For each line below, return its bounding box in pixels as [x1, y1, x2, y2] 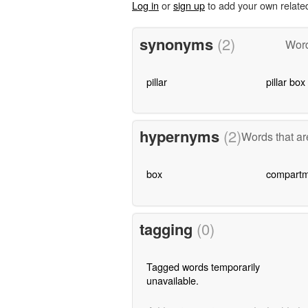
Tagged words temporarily [146, 259, 260, 274]
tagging [139, 218, 197, 241]
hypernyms [139, 125, 223, 148]
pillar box [265, 74, 305, 89]
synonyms [139, 32, 217, 55]
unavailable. [146, 273, 199, 288]
